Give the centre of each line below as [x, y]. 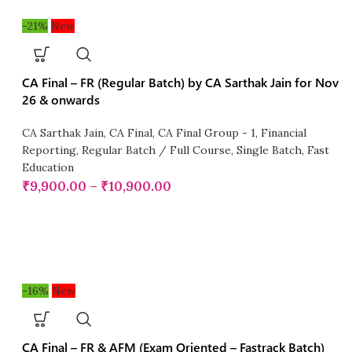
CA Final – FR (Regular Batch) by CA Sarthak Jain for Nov [181, 82]
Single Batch [269, 150]
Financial [284, 133]
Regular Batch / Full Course [157, 150]
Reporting [49, 150]
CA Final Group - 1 [207, 133]
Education [48, 168]
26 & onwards [61, 100]
